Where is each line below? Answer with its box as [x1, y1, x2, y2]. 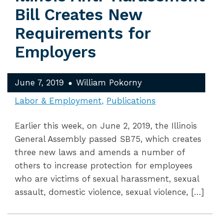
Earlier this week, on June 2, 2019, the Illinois [15, 121, 197, 131]
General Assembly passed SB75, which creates [15, 134, 201, 144]
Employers [15, 43, 96, 61]
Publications [107, 96, 156, 106]
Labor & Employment [15, 96, 102, 106]
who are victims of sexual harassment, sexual [15, 174, 199, 184]
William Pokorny [76, 78, 142, 87]
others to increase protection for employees [15, 161, 192, 170]
